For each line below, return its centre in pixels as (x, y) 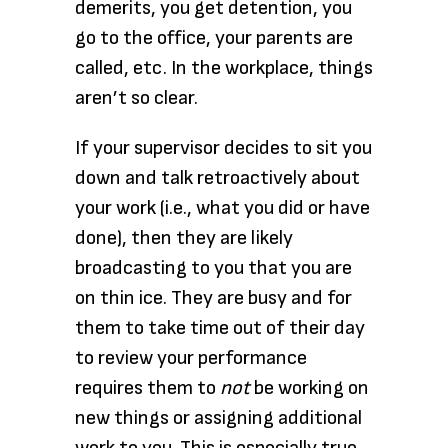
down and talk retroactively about (217, 178)
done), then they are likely (184, 238)
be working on (311, 388)
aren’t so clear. (136, 98)
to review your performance (191, 358)
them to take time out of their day (220, 328)
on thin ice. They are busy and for (213, 298)
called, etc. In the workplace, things (224, 68)
